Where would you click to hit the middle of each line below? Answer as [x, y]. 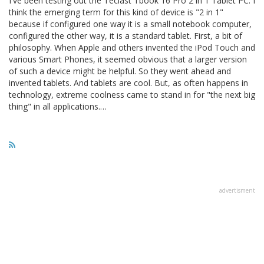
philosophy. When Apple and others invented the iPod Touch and [132, 47]
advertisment [237, 190]
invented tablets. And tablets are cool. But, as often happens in [128, 82]
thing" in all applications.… [58, 106]
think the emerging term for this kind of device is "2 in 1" [116, 12]
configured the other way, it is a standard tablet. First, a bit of [126, 35]
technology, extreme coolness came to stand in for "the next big [132, 94]
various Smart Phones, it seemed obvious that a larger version [128, 59]
